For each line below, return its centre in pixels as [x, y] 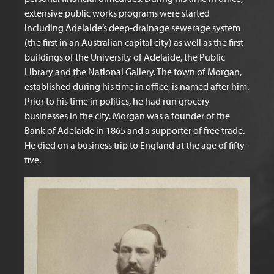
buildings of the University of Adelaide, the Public [125, 57]
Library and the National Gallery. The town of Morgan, [133, 72]
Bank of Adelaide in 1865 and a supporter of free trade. [135, 130]
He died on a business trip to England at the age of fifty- [136, 145]
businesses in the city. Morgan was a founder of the [127, 116]
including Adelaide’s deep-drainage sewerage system [132, 28]
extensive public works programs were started [117, 13]
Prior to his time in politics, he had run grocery [117, 101]
